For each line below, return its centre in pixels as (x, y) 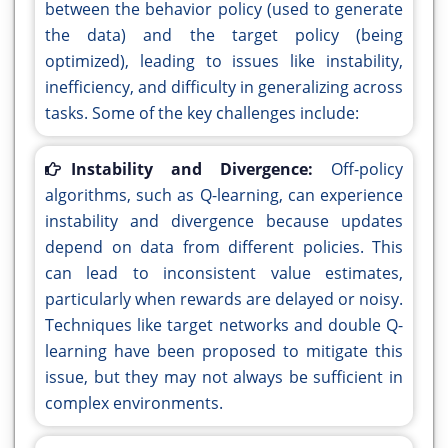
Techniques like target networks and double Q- (224, 325)
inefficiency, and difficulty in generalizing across (224, 87)
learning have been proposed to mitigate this (224, 351)
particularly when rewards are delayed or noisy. (224, 299)
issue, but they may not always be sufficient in (224, 377)
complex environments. (134, 403)
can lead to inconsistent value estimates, (224, 273)
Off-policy (367, 169)
